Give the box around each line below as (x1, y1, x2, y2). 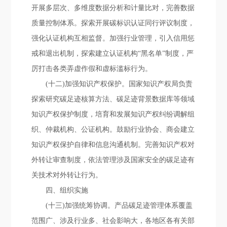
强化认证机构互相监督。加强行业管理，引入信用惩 (31, 34, 195, 42)
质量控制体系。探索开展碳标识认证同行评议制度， (31, 19, 195, 27)
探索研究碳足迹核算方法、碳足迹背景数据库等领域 (31, 95, 195, 103)
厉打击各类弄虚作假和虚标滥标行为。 (31, 65, 153, 72)
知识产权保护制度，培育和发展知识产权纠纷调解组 (31, 110, 195, 118)
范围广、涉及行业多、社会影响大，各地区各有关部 (31, 217, 195, 224)
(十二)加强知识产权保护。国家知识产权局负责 (46, 80, 193, 88)
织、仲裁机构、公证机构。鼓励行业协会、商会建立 (31, 126, 195, 133)
